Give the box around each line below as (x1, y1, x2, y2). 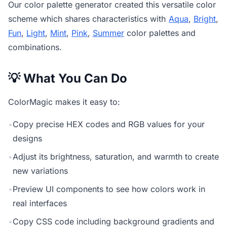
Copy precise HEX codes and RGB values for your (13, 119, 205, 129)
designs (13, 133, 42, 143)
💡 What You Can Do (8, 71, 127, 86)
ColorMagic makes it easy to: (8, 97, 120, 107)
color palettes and (124, 28, 196, 38)
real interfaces (13, 198, 67, 208)
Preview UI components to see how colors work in (13, 184, 205, 194)
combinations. (8, 42, 62, 52)
